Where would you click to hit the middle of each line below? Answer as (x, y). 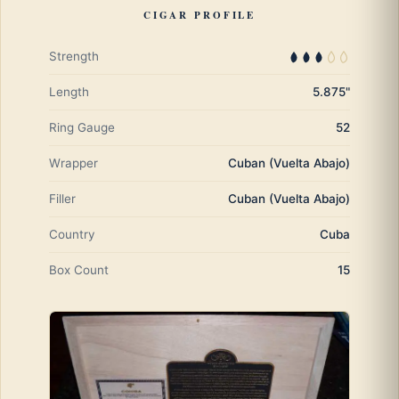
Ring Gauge (82, 128)
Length (69, 92)
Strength (74, 57)
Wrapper (73, 163)
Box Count (79, 270)
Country (72, 235)
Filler (62, 199)
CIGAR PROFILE (199, 16)
